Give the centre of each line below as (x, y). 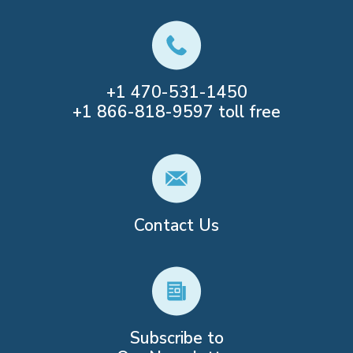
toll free (247, 112)
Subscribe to (176, 338)
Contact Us (176, 225)
